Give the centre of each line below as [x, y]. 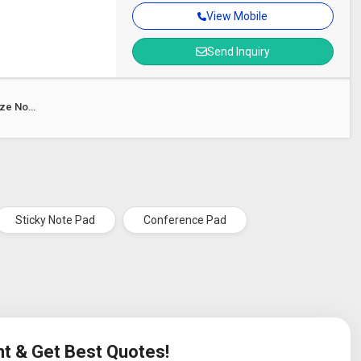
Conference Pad [185, 220]
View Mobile [237, 16]
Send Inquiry [238, 52]
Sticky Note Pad [56, 220]
